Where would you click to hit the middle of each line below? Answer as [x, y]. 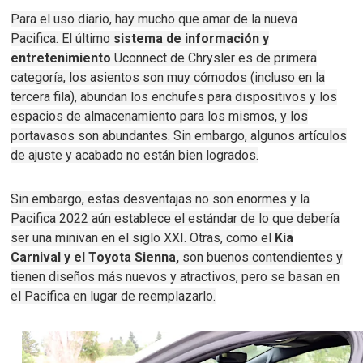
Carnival [36, 258]
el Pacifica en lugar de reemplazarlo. [113, 297]
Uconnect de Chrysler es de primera [216, 58]
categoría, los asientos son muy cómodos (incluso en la [168, 78]
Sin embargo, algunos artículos [261, 136]
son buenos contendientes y [261, 258]
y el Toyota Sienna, [120, 258]
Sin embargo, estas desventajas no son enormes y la [160, 199]
